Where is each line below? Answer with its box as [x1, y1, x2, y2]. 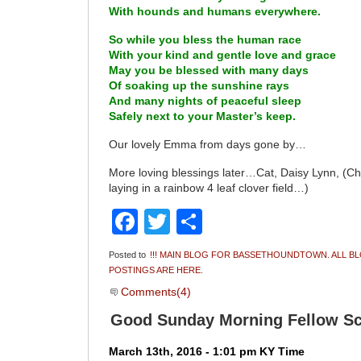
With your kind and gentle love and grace [109, 49, 337, 62]
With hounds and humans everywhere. [109, 6, 322, 19]
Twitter [170, 207, 247, 237]
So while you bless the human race [109, 34, 302, 47]
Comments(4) [118, 286, 192, 299]
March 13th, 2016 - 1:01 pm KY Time [109, 346, 305, 359]
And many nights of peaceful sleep [109, 95, 302, 108]
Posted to [109, 250, 149, 260]
